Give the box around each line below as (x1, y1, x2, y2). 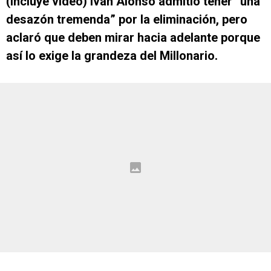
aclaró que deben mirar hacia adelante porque (6, 30, 260, 45)
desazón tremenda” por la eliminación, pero (6, 12, 247, 27)
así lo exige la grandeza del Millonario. (6, 48, 218, 63)
